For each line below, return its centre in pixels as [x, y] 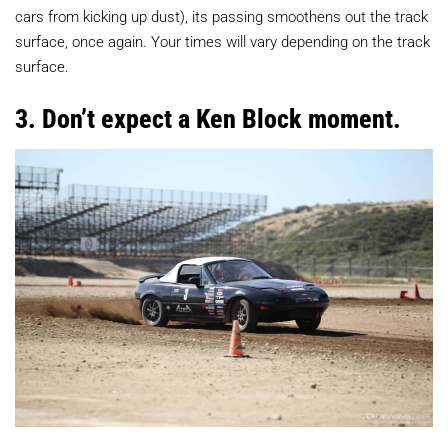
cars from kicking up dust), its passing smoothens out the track [221, 15]
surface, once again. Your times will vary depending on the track [222, 40]
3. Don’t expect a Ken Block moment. [208, 117]
